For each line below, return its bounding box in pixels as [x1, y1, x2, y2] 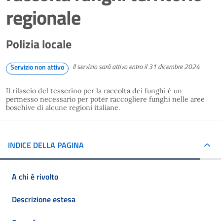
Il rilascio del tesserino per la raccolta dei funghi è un [6, 86, 182, 95]
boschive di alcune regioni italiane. [6, 103, 124, 112]
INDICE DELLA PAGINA [8, 139, 84, 151]
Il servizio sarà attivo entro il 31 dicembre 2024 [73, 61, 200, 72]
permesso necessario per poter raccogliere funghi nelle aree [6, 95, 205, 104]
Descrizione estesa [12, 193, 75, 206]
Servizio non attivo [10, 62, 64, 72]
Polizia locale [6, 35, 72, 53]
